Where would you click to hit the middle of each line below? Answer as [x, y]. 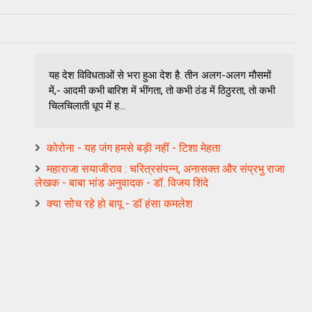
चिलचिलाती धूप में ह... [87, 106]
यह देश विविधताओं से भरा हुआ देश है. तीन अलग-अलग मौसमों [160, 75]
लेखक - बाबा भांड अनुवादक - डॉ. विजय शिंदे [122, 182]
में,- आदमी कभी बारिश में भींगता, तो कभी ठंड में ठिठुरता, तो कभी [162, 90]
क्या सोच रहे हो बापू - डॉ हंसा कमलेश [119, 203]
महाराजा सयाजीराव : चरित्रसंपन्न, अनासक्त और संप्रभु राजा [166, 169]
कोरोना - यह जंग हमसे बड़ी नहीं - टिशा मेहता [134, 148]
